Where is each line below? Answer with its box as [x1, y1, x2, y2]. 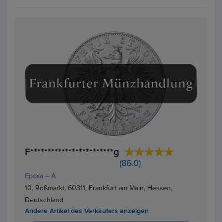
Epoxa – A [25, 172, 55, 180]
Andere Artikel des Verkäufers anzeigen [25, 207, 149, 215]
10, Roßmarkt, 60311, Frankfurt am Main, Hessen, [25, 184, 172, 192]
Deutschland [25, 196, 63, 204]
